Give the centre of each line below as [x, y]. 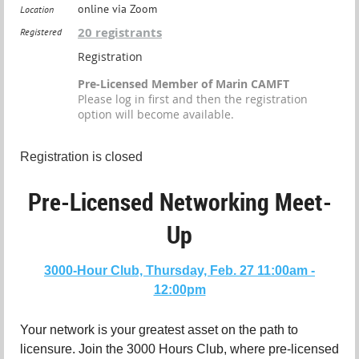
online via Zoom [117, 9]
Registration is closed [81, 157]
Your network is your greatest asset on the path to [159, 329]
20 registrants [120, 32]
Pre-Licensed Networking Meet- [179, 202]
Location [37, 9]
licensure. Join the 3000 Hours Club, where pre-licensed [179, 349]
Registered [41, 32]
